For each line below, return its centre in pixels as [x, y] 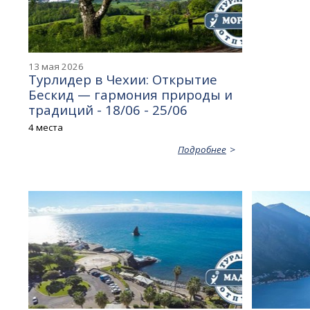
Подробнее [202, 150]
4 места [46, 128]
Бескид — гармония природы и [131, 95]
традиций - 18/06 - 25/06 [108, 110]
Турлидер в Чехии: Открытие [123, 80]
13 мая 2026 [56, 67]
